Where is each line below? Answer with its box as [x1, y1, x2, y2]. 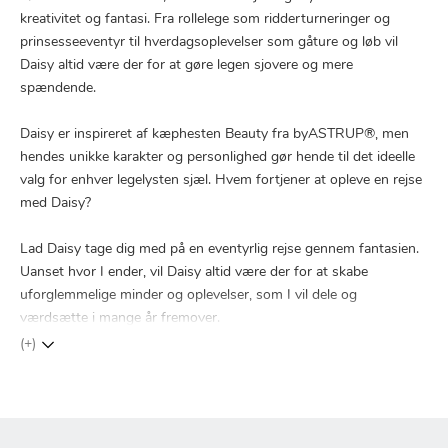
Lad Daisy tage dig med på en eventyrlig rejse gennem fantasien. [20, 241, 419, 257]
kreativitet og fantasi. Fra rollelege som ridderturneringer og [20, 11, 390, 27]
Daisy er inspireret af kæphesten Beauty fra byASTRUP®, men [20, 126, 409, 142]
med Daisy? [20, 195, 91, 211]
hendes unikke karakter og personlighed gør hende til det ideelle [20, 149, 415, 165]
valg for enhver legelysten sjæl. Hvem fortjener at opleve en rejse [20, 172, 422, 188]
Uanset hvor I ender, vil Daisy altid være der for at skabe [20, 264, 368, 280]
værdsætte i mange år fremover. [20, 310, 220, 326]
